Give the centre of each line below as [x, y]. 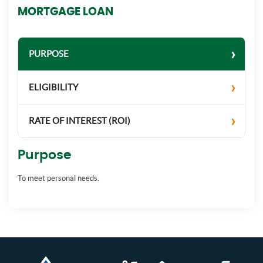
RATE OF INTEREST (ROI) [80, 121]
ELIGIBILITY [53, 87]
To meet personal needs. [58, 178]
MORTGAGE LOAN [65, 12]
